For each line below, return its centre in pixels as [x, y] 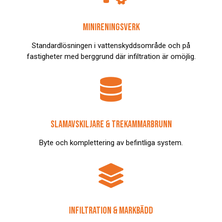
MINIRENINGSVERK [111, 28]
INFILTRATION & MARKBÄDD [111, 211]
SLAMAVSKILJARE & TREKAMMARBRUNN [111, 125]
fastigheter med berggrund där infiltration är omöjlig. [111, 57]
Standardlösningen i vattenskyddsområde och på [111, 46]
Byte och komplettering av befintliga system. [111, 143]
